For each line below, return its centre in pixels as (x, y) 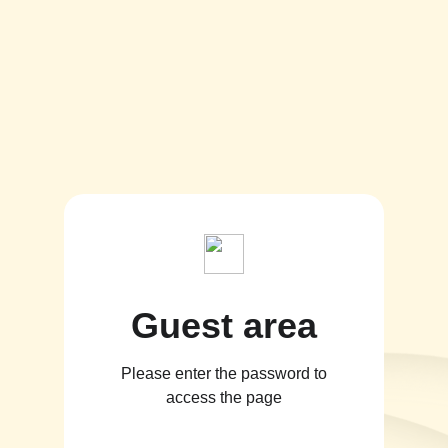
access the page (224, 397)
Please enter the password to (224, 373)
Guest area (224, 325)
